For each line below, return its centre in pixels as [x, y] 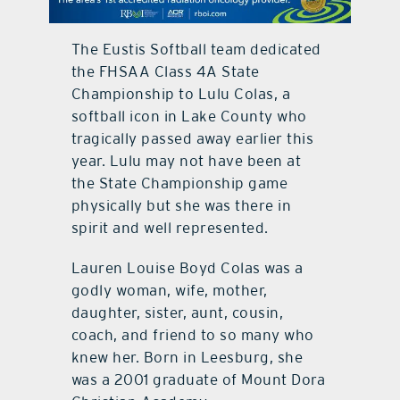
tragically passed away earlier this [192, 139]
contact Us [200, 37]
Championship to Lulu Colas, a [181, 94]
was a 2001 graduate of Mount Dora [198, 380]
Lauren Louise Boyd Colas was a [187, 268]
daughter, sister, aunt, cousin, [177, 313]
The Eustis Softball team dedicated [196, 50]
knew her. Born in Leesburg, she [187, 358]
